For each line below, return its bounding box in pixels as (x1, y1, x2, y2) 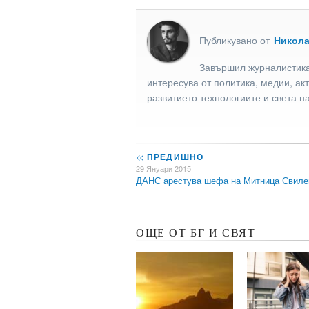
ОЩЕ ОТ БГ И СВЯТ (136, 227, 256, 239)
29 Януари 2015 (136, 163, 191, 175)
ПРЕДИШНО (143, 150, 204, 163)
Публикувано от (199, 32, 272, 47)
